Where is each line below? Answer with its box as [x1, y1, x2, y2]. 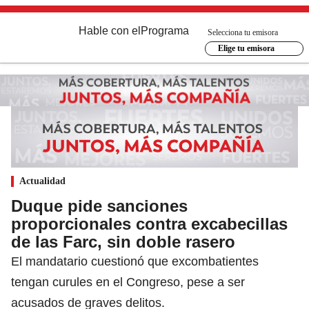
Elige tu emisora [217, 43, 275, 53]
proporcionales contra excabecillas [11, 214, 288, 233]
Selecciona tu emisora [208, 27, 278, 37]
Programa [141, 25, 189, 37]
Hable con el [79, 25, 141, 37]
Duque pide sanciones [11, 196, 188, 215]
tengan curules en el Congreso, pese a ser [11, 275, 245, 289]
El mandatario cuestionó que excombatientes [11, 254, 259, 268]
